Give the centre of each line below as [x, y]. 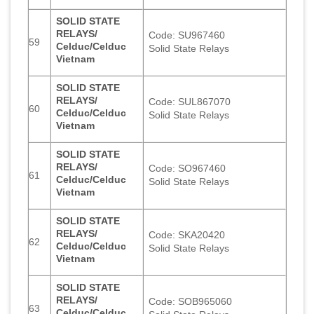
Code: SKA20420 [187, 234]
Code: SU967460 [187, 35]
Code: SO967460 [187, 168]
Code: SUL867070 [190, 101]
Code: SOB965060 [191, 301]
